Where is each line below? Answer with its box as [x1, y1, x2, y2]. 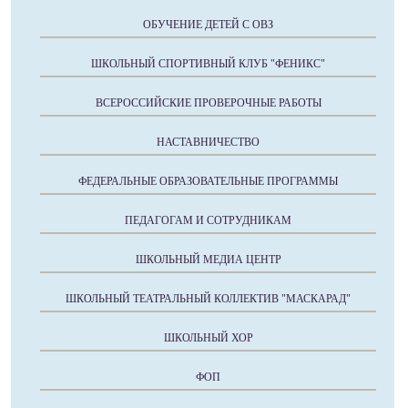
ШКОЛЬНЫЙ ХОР [163, 331, 253, 345]
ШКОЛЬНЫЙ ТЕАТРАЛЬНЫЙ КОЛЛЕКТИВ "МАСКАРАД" [66, 292, 351, 306]
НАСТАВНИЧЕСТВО [157, 136, 260, 149]
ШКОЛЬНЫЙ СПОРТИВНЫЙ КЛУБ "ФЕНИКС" [91, 57, 325, 71]
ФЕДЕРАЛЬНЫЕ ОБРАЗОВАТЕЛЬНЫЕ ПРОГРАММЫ [78, 175, 338, 189]
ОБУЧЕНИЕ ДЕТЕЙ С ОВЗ [143, 18, 273, 32]
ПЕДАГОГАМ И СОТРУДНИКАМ [125, 214, 291, 228]
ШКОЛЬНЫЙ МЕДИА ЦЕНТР [135, 253, 281, 267]
